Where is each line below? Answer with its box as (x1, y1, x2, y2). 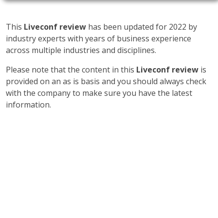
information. (6, 99, 51, 110)
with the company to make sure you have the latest (6, 88, 192, 98)
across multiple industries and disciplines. (6, 45, 156, 55)
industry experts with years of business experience (6, 33, 191, 44)
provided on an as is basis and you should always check (6, 76, 206, 87)
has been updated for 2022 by (86, 21, 197, 32)
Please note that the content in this (6, 64, 136, 75)
